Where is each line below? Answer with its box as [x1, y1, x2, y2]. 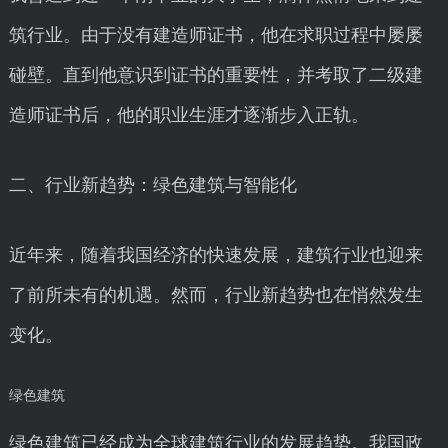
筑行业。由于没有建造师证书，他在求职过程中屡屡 [8, 25, 423, 45]
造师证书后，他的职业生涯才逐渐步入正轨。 [8, 105, 369, 125]
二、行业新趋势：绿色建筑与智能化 [8, 175, 297, 195]
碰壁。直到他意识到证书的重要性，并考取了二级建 [8, 65, 423, 85]
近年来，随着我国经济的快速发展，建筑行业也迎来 [8, 245, 423, 265]
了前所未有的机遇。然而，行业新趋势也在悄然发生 [8, 285, 423, 305]
